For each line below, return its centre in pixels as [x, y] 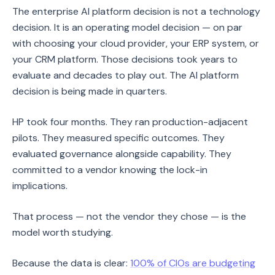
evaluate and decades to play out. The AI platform [126, 75]
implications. [40, 186]
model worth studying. [63, 232]
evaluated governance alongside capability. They [122, 154]
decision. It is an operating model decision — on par [127, 27]
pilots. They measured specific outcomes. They [118, 138]
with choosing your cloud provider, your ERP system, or [136, 43]
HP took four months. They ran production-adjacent [130, 122]
